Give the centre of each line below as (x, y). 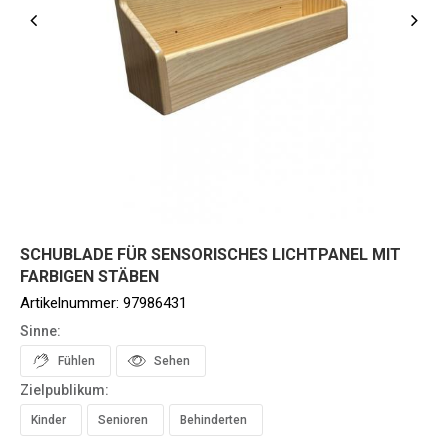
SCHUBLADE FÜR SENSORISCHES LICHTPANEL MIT (210, 254)
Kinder (48, 420)
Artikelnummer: (71, 303)
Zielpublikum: (64, 390)
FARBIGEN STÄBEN (89, 276)
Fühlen (76, 361)
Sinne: (40, 331)
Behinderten (213, 420)
